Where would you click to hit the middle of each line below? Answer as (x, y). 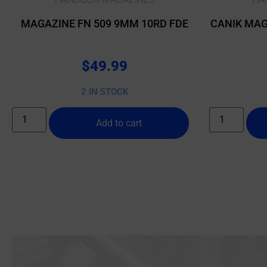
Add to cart (119, 123)
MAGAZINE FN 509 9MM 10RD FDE (105, 24)
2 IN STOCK (105, 92)
